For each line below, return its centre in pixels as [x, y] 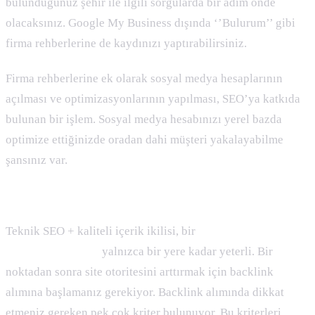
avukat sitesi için [242, 231]
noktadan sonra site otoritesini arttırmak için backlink [140, 271]
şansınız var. [38, 160]
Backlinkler [36, 195]
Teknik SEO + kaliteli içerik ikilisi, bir [102, 231]
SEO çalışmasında [52, 251]
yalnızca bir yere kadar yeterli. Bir [186, 251]
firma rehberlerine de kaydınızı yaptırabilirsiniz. [128, 43]
